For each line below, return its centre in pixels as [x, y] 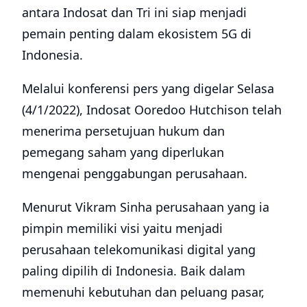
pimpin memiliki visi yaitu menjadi [122, 228]
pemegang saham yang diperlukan [123, 152]
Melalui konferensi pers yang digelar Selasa [148, 88]
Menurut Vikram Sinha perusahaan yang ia [146, 207]
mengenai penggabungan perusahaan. [135, 173]
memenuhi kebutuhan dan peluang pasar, [143, 292]
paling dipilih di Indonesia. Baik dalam [134, 270]
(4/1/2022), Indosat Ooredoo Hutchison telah [152, 109]
